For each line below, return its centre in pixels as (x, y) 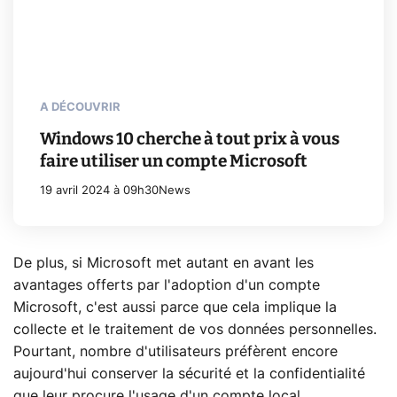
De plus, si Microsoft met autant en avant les (163, 264)
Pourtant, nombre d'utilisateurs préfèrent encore (175, 352)
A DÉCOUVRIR (80, 108)
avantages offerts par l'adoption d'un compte (167, 286)
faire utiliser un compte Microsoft (174, 161)
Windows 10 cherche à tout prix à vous (190, 139)
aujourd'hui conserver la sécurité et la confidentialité (189, 374)
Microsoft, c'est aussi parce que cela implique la (175, 308)
